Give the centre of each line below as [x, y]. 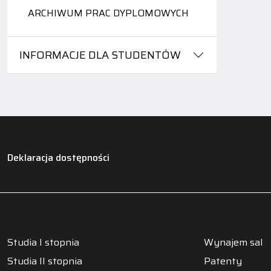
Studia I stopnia [43, 242]
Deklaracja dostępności [58, 157]
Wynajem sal [233, 242]
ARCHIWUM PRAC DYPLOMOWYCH [108, 13]
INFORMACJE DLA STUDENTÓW [100, 55]
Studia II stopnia [45, 261]
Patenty [223, 261]
